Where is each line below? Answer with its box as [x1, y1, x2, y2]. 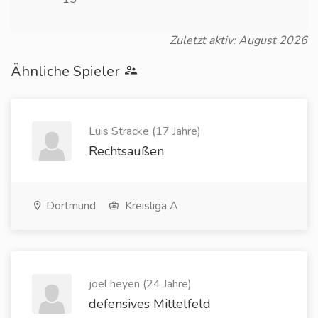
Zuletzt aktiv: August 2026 [170, 33, 307, 48]
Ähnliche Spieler [11, 62, 124, 81]
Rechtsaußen [89, 143, 164, 160]
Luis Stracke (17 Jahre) [89, 124, 201, 139]
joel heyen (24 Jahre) [89, 276, 192, 292]
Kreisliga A [122, 198, 178, 214]
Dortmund [43, 198, 96, 214]
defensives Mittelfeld [89, 295, 211, 312]
